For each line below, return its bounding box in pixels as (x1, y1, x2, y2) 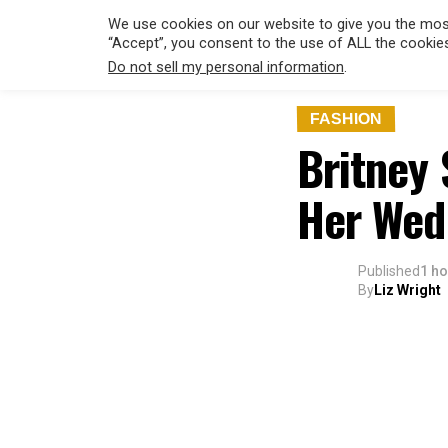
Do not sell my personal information (108, 58, 345, 77)
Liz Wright (374, 282, 441, 298)
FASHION (309, 110, 383, 127)
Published (358, 263, 420, 279)
